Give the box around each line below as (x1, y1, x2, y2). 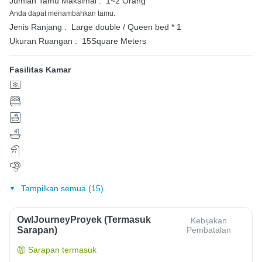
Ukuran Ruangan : (9, 36, 77, 46)
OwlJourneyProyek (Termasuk (17, 215, 151, 225)
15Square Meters (82, 36, 146, 46)
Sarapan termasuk (28, 245, 96, 255)
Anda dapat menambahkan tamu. (9, 9, 115, 18)
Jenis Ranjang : (9, 22, 67, 32)
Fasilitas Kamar (9, 65, 71, 75)
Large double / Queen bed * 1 (71, 22, 181, 32)
